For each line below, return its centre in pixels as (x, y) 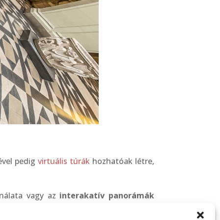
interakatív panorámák (107, 195)
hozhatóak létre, (122, 161)
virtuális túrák (64, 161)
